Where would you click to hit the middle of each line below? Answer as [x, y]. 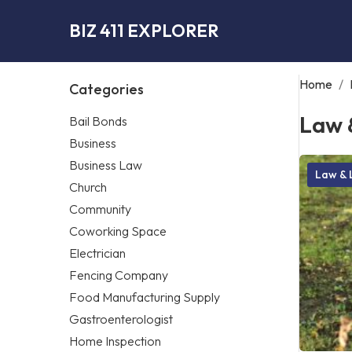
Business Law [106, 165]
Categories [106, 89]
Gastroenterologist [121, 319]
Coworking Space [118, 231]
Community [100, 209]
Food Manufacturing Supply [145, 297]
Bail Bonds [98, 121]
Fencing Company [119, 275]
